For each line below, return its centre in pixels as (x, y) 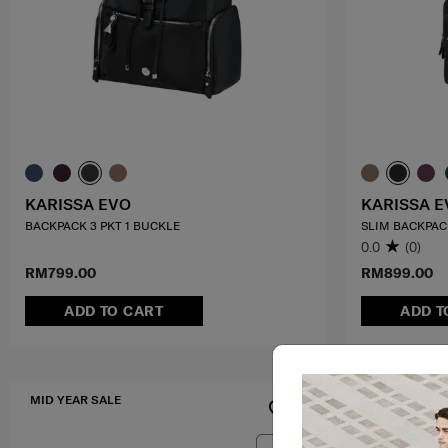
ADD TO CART (113, 311)
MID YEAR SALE (75, 400)
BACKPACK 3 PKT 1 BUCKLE (102, 225)
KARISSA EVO (78, 203)
